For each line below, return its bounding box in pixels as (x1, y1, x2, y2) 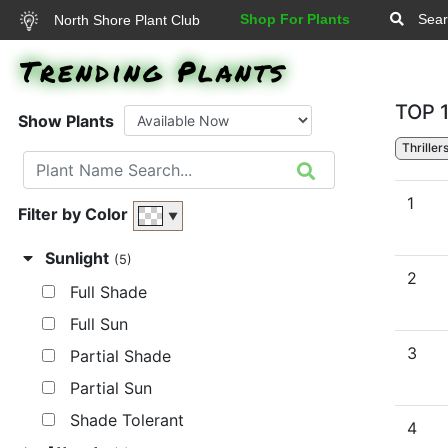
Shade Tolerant (55, 410, 184, 431)
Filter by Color (18, 204, 128, 225)
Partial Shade (55, 346, 171, 367)
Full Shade (55, 282, 147, 303)
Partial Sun (55, 378, 152, 399)
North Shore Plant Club (49, 11, 200, 28)
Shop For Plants (239, 11, 350, 27)
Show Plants (18, 110, 114, 131)
